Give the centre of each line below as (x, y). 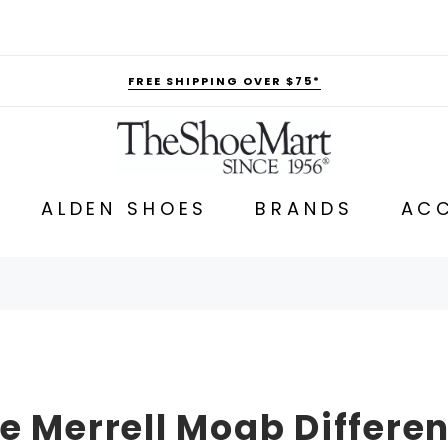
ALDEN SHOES (124, 208)
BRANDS (304, 208)
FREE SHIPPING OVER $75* (224, 81)
